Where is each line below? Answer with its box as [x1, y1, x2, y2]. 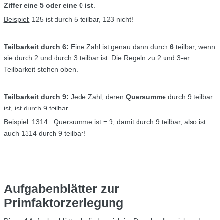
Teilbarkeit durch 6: [3, 42, 69, 51]
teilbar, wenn [173, 42, 215, 51]
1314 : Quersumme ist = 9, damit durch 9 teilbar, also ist [29, 117, 206, 126]
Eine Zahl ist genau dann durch [68, 42, 170, 51]
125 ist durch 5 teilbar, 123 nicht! [29, 15, 133, 23]
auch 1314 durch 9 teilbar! [3, 129, 85, 137]
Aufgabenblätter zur [3, 182, 119, 195]
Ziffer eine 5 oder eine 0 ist [3, 1, 93, 9]
